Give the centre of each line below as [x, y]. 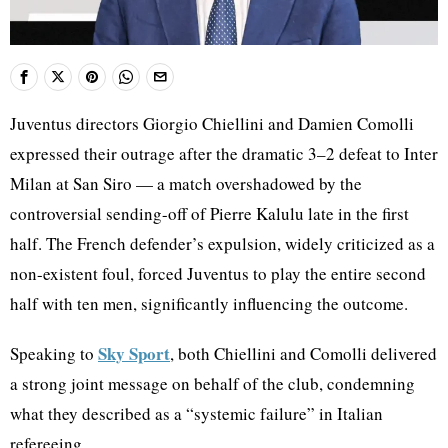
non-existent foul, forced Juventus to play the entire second [218, 273]
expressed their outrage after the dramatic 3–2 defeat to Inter [224, 153]
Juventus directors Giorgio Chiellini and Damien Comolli [212, 123]
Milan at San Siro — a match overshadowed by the [186, 183]
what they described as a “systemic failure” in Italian [196, 413]
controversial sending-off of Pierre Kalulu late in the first [209, 213]
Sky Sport [134, 353]
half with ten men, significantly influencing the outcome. [209, 303]
